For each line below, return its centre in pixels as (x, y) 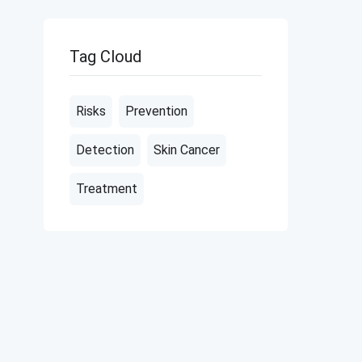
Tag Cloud (105, 57)
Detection (105, 150)
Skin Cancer (186, 150)
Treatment (106, 189)
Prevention (156, 111)
